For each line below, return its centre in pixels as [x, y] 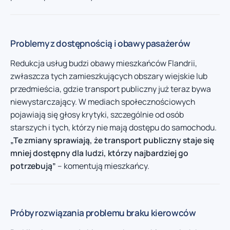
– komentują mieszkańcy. [103, 166]
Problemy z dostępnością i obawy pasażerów [100, 43]
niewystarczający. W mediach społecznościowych [103, 101]
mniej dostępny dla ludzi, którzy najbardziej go [99, 153]
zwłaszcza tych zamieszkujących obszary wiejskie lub [109, 76]
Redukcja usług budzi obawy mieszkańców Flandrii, [104, 63]
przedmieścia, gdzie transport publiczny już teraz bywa [111, 89]
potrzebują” [33, 166]
